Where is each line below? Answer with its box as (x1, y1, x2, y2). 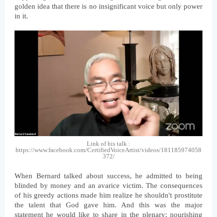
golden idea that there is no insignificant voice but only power (15, 2, 202, 11)
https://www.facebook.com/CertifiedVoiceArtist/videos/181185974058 (15, 146, 201, 154)
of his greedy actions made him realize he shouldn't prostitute (15, 191, 202, 200)
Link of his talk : (87, 140, 130, 148)
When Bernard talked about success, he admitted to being (15, 172, 202, 180)
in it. (15, 12, 28, 20)
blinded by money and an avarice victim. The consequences (15, 182, 202, 190)
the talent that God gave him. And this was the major (15, 201, 202, 209)
